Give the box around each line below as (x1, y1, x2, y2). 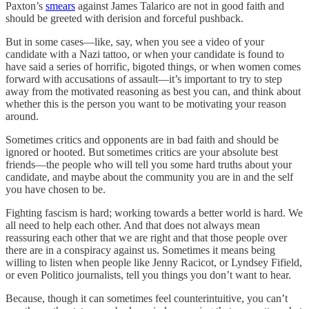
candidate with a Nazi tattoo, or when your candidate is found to (6, 48, 284, 60)
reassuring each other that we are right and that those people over (6, 231, 287, 243)
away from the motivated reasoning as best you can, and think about (6, 85, 301, 97)
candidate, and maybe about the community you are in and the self (6, 170, 293, 183)
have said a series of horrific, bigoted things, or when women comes (6, 60, 301, 72)
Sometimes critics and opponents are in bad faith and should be (6, 133, 279, 146)
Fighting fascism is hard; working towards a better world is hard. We (6, 206, 303, 219)
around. (6, 110, 39, 122)
